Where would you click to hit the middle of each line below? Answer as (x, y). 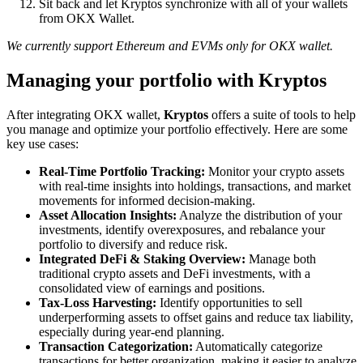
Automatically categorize (258, 346)
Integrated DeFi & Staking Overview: (142, 258)
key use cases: (43, 143)
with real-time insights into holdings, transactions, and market (195, 186)
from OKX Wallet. (87, 19)
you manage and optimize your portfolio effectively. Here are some (177, 129)
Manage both (281, 258)
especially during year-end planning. (132, 331)
